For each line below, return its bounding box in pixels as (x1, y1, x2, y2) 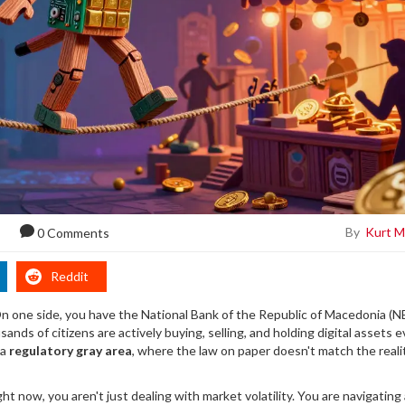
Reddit (51, 268, 89, 284)
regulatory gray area (9, 342, 132, 358)
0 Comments (37, 224, 110, 240)
